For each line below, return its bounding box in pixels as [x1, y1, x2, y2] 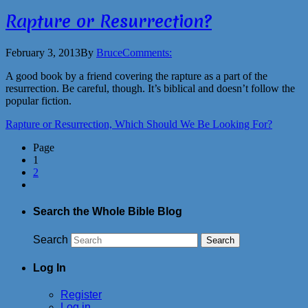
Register [60, 289, 102, 301]
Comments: [122, 47, 172, 59]
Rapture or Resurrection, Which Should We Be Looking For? [5, 118, 272, 131]
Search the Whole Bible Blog [33, 206, 182, 218]
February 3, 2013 [5, 47, 80, 59]
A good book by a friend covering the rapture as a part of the [5, 70, 267, 82]
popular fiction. [5, 95, 71, 107]
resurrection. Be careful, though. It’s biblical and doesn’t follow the [5, 82, 295, 95]
